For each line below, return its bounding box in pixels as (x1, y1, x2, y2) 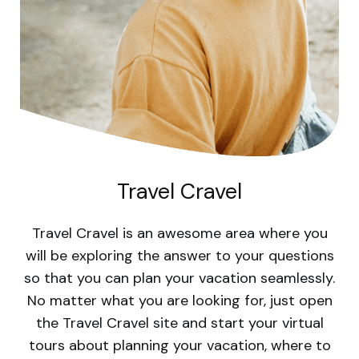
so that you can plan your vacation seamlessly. (24, 268, 335, 288)
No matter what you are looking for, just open (26, 290, 333, 310)
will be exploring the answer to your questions (25, 245, 334, 265)
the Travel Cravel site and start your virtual (35, 313, 324, 333)
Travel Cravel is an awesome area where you (31, 223, 328, 243)
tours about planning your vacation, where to (28, 335, 331, 355)
